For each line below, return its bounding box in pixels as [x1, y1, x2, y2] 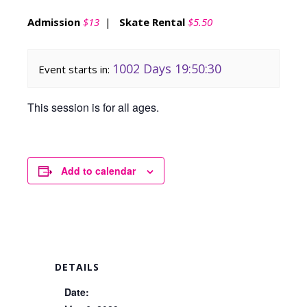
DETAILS [55, 260, 99, 273]
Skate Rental [119, 15, 185, 29]
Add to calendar [61, 164, 136, 177]
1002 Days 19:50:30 [112, 60, 221, 77]
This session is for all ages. [27, 99, 159, 115]
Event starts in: [38, 62, 110, 76]
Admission [27, 15, 80, 29]
